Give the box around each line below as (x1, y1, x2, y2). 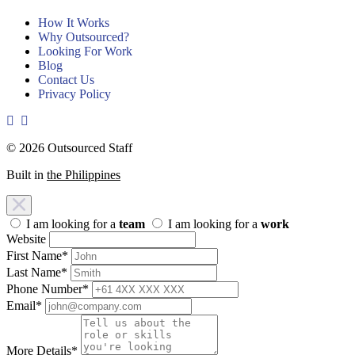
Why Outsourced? (38, 30, 129, 44)
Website (6, 232, 46, 246)
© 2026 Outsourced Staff (6, 141, 132, 155)
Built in (6, 168, 47, 182)
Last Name (6, 265, 61, 280)
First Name (6, 249, 62, 263)
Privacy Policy (38, 87, 111, 101)
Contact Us (38, 73, 94, 87)
